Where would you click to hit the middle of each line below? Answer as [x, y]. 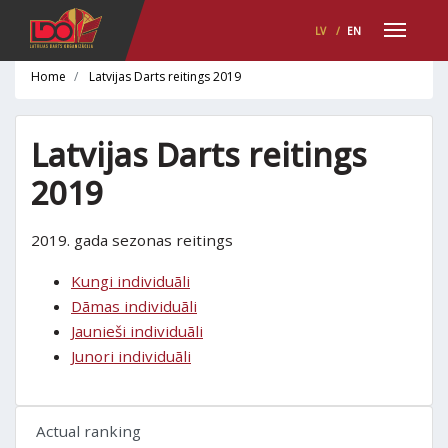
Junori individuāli [131, 356]
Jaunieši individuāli [137, 331]
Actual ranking [88, 431]
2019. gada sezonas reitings [132, 240]
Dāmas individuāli [134, 306]
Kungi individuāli [130, 281]
